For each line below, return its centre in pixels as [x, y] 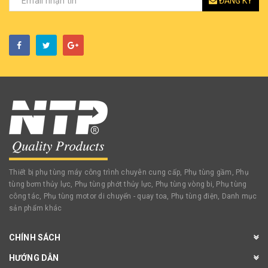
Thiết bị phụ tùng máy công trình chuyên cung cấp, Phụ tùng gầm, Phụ [129, 173]
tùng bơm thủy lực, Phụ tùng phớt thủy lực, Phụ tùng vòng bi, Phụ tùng [128, 185]
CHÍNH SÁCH [35, 238]
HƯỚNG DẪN [34, 258]
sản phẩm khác [36, 208]
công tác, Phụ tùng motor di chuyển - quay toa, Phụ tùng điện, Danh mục [133, 197]
